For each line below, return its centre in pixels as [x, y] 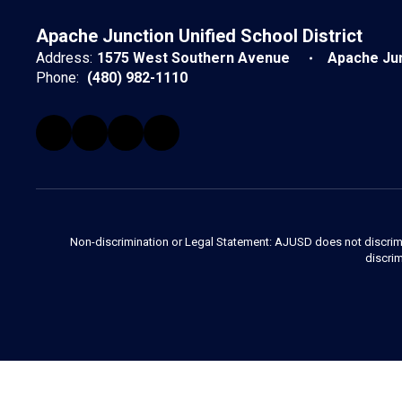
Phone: [57, 78]
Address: [64, 58]
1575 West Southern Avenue [195, 58]
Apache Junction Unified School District [199, 36]
